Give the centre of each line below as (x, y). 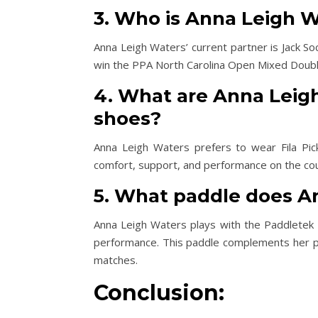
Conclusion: (159, 293)
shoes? (127, 119)
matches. (116, 260)
